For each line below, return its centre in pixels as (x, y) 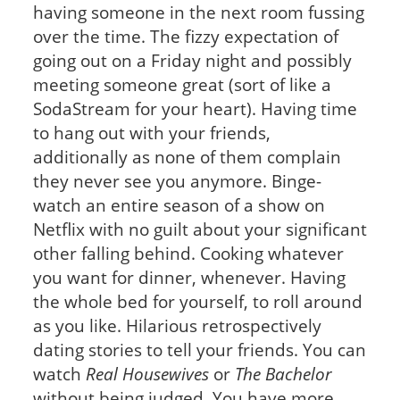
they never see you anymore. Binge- (177, 181)
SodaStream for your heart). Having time (195, 109)
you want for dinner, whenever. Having (189, 278)
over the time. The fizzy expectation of (185, 37)
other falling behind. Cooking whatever (188, 254)
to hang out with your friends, (151, 133)
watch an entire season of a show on (179, 205)
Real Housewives (147, 374)
